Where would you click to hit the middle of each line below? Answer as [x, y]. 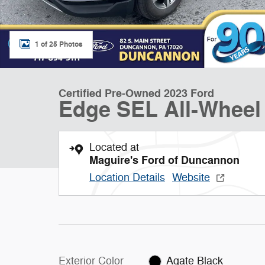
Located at [114, 147]
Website [191, 177]
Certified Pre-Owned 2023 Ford [136, 93]
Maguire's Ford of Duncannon [164, 160]
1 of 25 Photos [59, 44]
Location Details [127, 177]
